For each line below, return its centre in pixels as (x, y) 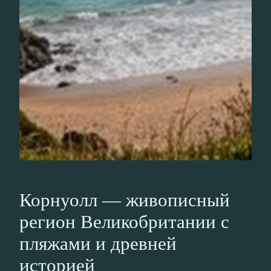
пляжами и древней (98, 244)
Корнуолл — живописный (125, 200)
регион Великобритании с (124, 222)
